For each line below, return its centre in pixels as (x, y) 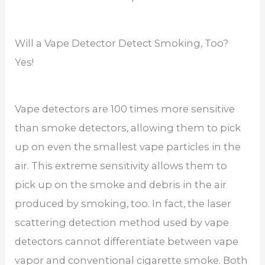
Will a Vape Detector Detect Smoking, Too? (122, 43)
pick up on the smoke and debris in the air (121, 184)
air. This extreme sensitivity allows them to (121, 165)
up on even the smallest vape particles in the (128, 146)
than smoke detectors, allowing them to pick (128, 127)
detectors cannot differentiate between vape (127, 241)
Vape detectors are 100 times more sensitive (125, 109)
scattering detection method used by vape (122, 222)
